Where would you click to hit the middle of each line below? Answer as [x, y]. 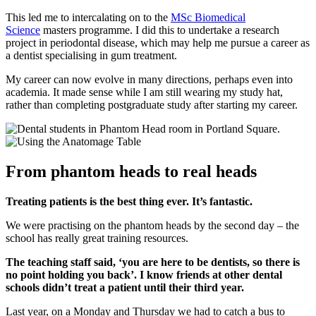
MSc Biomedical [208, 18]
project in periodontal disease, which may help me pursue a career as [158, 43]
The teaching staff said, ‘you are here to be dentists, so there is [153, 262]
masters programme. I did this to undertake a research [160, 30]
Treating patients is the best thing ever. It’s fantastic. [129, 202]
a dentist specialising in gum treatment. [91, 56]
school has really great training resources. [97, 238]
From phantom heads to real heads [131, 172]
